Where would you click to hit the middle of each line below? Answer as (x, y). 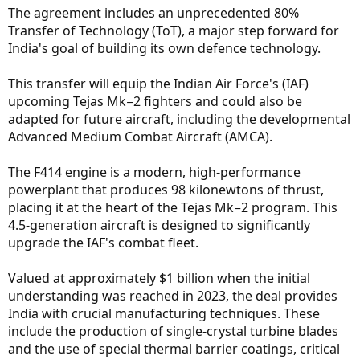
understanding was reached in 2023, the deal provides (173, 296)
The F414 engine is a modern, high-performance (154, 172)
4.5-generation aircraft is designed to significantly (159, 225)
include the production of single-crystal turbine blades (173, 331)
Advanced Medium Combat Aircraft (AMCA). (140, 137)
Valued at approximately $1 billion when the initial (159, 278)
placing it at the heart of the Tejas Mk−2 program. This (173, 208)
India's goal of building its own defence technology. (164, 49)
